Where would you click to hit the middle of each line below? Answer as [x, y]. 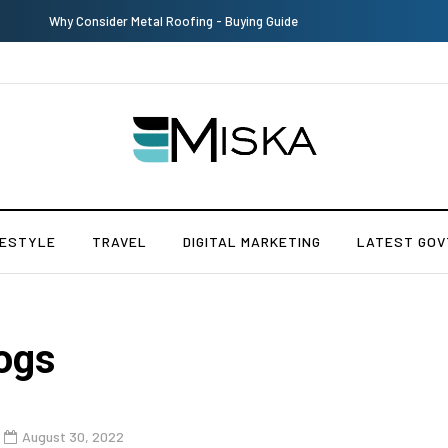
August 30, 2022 [73, 436]
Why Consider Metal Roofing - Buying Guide [141, 21]
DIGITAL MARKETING [252, 241]
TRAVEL [119, 241]
